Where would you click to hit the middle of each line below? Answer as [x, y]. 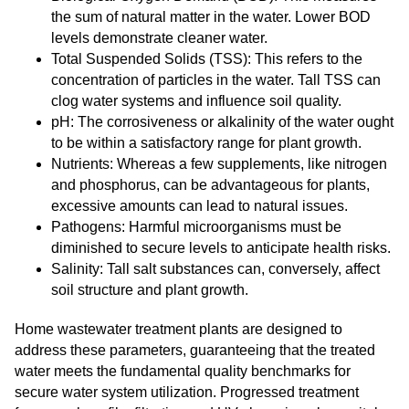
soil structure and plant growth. [150, 290]
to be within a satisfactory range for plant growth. [206, 143]
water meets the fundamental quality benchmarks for [183, 371]
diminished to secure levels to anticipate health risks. [221, 248]
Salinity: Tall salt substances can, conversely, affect [215, 269]
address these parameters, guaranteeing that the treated [195, 350]
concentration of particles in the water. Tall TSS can [216, 80]
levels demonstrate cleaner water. [159, 38]
